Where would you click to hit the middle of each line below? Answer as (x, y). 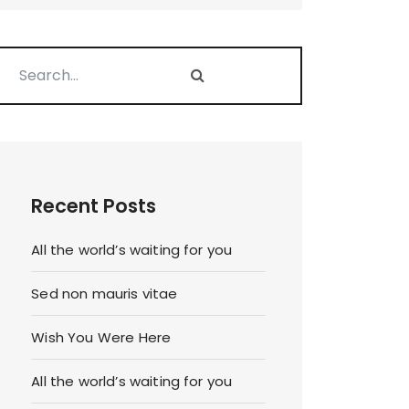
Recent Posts (94, 206)
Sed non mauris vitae (105, 294)
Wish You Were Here (101, 338)
